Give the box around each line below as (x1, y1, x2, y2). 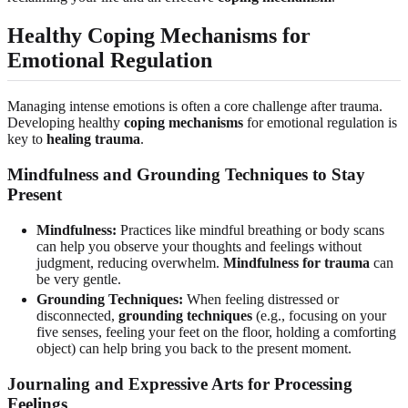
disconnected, (36, 307, 118, 323)
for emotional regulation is (243, 115, 397, 131)
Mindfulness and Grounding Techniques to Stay (7, 165, 365, 185)
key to (7, 131, 46, 148)
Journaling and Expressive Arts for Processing (7, 373, 352, 393)
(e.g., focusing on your (252, 307, 386, 323)
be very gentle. (36, 270, 121, 287)
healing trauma (46, 131, 140, 148)
